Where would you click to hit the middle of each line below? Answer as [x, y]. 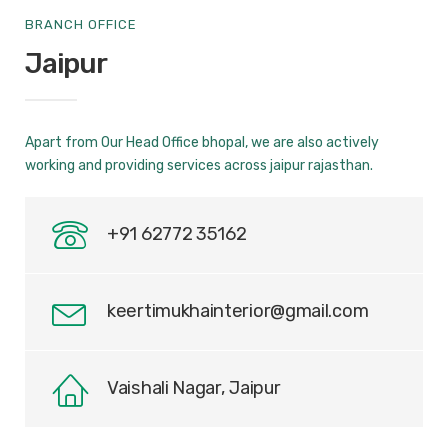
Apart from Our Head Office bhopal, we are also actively [202, 142]
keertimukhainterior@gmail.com [238, 310]
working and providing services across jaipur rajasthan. [199, 165]
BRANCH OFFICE [81, 24]
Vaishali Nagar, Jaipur [194, 387]
